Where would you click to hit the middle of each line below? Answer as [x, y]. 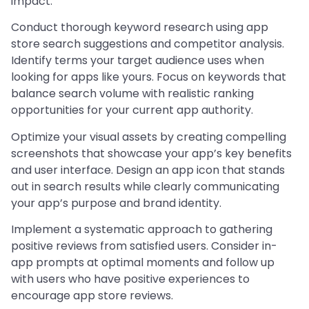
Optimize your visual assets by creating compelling [149, 137]
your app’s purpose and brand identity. [116, 203]
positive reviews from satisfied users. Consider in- [144, 246]
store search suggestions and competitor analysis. [148, 44]
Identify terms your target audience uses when [138, 61]
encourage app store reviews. [92, 296]
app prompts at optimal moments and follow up [143, 263]
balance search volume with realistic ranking [132, 94]
